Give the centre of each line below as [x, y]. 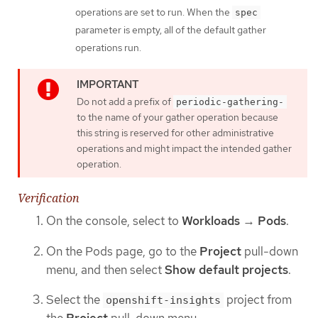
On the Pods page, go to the [123, 251]
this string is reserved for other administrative [175, 132]
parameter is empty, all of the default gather [171, 29]
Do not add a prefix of [125, 101]
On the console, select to [114, 221]
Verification [49, 198]
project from [258, 300]
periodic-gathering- [230, 102]
